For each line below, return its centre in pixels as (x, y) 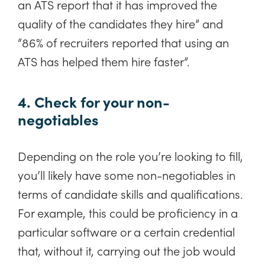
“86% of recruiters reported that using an (123, 42)
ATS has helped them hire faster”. (104, 61)
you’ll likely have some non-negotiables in (127, 174)
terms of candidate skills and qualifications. (130, 193)
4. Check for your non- (94, 101)
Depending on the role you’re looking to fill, (130, 155)
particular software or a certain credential (126, 231)
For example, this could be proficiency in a (128, 212)
